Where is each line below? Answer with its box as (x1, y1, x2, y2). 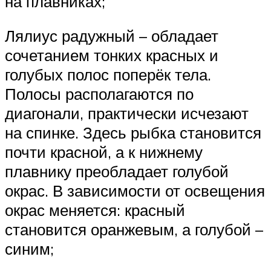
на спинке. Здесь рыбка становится (5, 123, 261, 143)
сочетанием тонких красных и (5, 45, 218, 65)
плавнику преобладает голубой (5, 162, 229, 181)
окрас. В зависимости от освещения (5, 181, 265, 201)
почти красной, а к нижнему (5, 142, 203, 162)
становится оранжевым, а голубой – (5, 220, 263, 240)
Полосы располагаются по (5, 84, 194, 104)
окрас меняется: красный (5, 200, 185, 220)
